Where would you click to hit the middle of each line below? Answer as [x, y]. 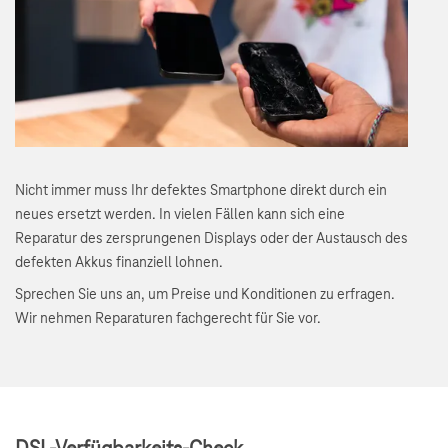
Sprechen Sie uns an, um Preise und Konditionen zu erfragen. [205, 295]
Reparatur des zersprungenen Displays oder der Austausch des [211, 239]
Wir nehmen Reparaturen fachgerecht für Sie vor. [168, 319]
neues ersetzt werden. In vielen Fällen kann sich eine [180, 215]
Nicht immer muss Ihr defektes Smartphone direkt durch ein [201, 191]
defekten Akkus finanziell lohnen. [119, 263]
